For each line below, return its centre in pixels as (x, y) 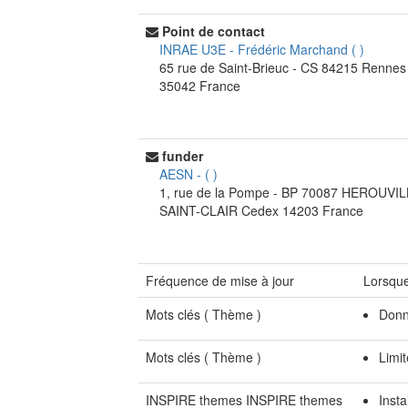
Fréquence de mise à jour (220, 280)
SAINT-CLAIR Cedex (221, 210)
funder (183, 156)
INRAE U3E (194, 49)
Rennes (384, 67)
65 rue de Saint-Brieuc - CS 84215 (260, 67)
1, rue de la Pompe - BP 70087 (250, 192)
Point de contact (214, 31)
